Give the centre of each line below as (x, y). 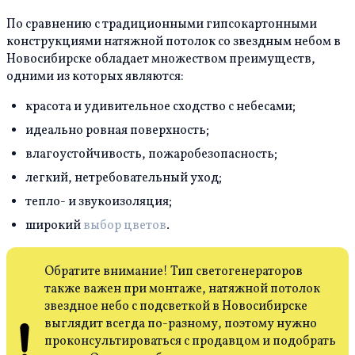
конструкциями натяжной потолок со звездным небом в (174, 42)
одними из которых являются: (95, 77)
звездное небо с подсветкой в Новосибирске (176, 307)
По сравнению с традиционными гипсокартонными (162, 25)
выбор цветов (125, 226)
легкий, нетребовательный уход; (124, 179)
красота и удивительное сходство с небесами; (160, 107)
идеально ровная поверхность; (117, 131)
